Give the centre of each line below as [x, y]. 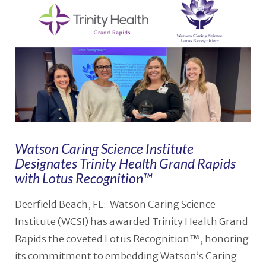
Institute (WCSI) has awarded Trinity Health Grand [131, 222]
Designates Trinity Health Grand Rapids [125, 163]
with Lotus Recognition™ [83, 178]
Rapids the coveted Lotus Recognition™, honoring [132, 239]
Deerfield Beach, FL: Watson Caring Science [115, 205]
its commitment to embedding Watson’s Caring [126, 256]
